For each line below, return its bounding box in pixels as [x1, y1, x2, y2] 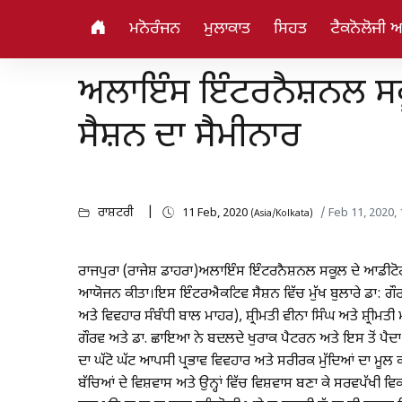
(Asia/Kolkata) [250, 208, 313, 220]
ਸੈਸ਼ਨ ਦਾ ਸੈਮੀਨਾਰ [78, 114, 301, 161]
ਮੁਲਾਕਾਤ [204, 19, 250, 39]
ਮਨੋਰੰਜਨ [129, 19, 180, 39]
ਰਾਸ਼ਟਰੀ [94, 205, 137, 222]
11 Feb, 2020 [182, 205, 250, 221]
